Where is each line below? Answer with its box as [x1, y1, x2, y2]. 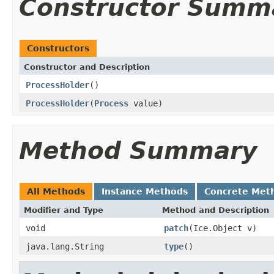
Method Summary [19, 136, 257, 165]
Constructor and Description [24, 62, 150, 72]
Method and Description [162, 205, 269, 215]
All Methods [27, 186, 85, 196]
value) [128, 98, 163, 108]
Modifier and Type [24, 205, 103, 215]
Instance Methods [102, 186, 188, 196]
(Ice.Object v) [188, 223, 257, 233]
